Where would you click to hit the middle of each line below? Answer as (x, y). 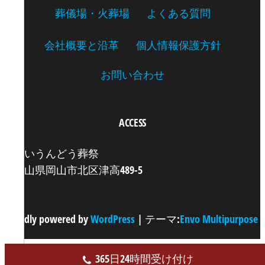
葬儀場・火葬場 (92, 13)
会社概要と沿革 (81, 45)
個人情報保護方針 (178, 45)
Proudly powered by (48, 219)
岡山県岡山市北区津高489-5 (78, 170)
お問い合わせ (132, 75)
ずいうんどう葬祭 (56, 153)
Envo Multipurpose (219, 219)
